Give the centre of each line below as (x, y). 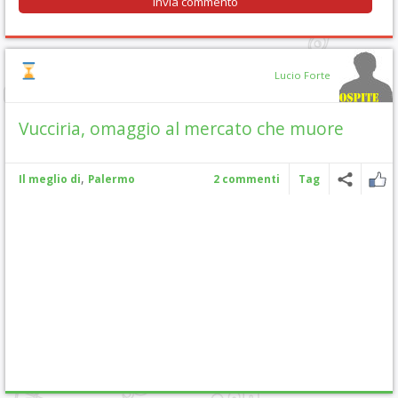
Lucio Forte (302, 75)
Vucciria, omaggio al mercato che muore (181, 128)
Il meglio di (50, 179)
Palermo (111, 179)
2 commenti (247, 179)
